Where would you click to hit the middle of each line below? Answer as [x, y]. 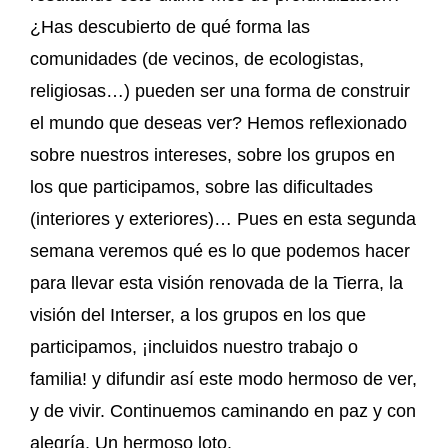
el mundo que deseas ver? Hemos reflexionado [218, 122]
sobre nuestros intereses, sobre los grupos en [212, 154]
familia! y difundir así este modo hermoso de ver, [223, 378]
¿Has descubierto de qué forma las [170, 26]
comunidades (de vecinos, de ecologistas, [197, 58]
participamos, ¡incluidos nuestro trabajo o [194, 346]
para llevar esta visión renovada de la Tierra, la [216, 282]
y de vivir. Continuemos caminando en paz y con [223, 410]
